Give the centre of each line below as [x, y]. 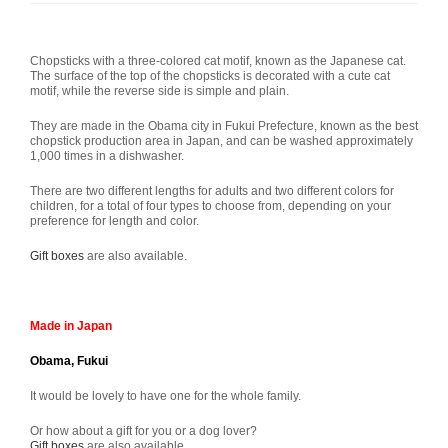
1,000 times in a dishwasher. [107, 156]
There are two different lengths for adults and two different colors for [212, 191]
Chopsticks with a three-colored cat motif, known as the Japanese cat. [218, 61]
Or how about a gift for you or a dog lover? [143, 431]
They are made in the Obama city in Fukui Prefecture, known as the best [224, 126]
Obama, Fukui [69, 361]
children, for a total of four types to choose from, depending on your [210, 206]
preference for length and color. [114, 221]
